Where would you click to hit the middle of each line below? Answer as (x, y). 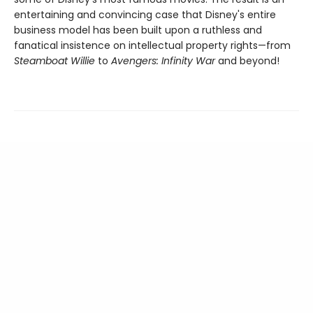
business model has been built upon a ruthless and (138, 30)
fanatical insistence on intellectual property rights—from (152, 45)
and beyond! (247, 60)
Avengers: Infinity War (163, 60)
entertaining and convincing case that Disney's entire (145, 14)
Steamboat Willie (54, 60)
